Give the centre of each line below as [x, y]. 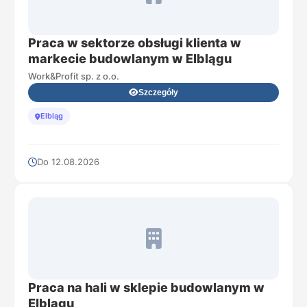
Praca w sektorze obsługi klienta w [135, 43]
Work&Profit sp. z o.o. [74, 76]
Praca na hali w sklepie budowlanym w [146, 287]
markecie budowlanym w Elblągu [130, 59]
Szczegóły [158, 93]
